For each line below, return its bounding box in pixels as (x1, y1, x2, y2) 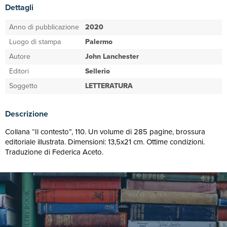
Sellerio (85, 66, 110, 77)
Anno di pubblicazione (9, 22, 79, 32)
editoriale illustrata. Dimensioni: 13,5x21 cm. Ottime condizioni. (5, 136, 205, 147)
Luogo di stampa (9, 36, 61, 47)
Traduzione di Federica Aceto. (5, 146, 103, 158)
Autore (9, 51, 30, 62)
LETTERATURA (85, 81, 133, 91)
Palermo (85, 36, 112, 47)
